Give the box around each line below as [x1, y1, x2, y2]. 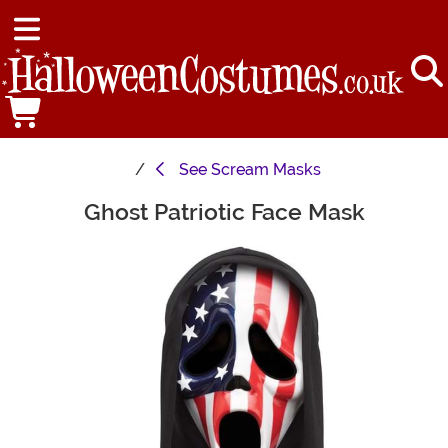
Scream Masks [211, 160, 321, 180]
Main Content [9, 199, 109, 219]
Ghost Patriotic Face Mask [83, 198, 365, 227]
